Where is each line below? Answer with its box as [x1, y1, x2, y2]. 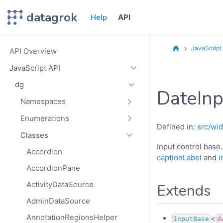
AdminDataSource [26, 196, 90, 206]
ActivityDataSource [26, 180, 94, 190]
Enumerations [20, 113, 70, 123]
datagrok [26, 9, 78, 25]
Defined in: [157, 121, 197, 131]
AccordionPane [26, 163, 80, 173]
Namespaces [20, 97, 66, 107]
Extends [157, 180, 211, 201]
